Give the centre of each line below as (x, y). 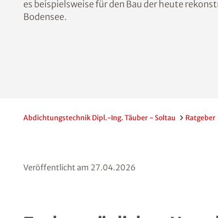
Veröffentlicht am (57, 167)
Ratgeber (200, 118)
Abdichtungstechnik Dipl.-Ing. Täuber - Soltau (100, 118)
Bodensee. (45, 17)
